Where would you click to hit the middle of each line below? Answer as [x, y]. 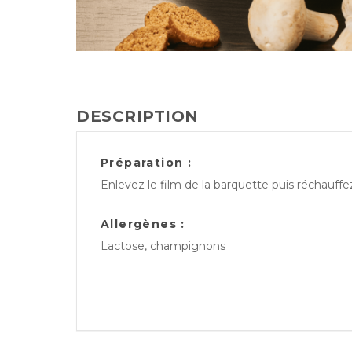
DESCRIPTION [137, 116]
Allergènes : [143, 224]
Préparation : [147, 162]
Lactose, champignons [163, 246]
